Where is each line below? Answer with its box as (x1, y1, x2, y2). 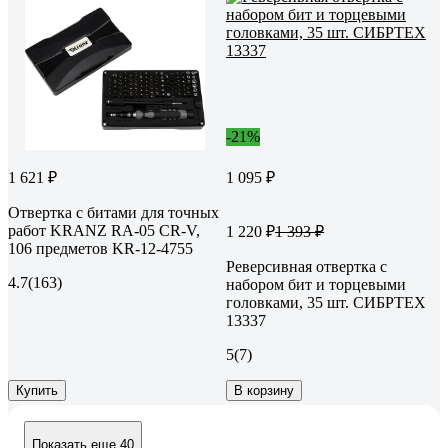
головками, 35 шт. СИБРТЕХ (226, 293, 426, 311)
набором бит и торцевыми (226, 275, 406, 293)
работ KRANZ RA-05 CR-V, (8, 221, 200, 239)
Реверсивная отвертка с (226, 257, 387, 275)
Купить (16, 382, 58, 398)
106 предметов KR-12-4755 (8, 239, 193, 257)
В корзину (234, 382, 294, 398)
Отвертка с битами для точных (8, 203, 219, 221)
